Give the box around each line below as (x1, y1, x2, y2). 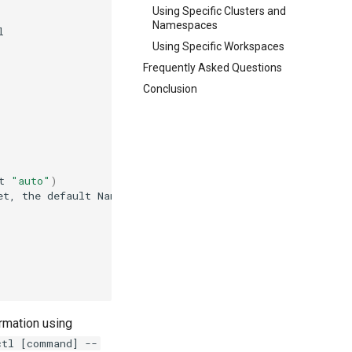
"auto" (11, 173, 51, 188)
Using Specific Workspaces (152, 40, 284, 53)
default (47, 188, 92, 203)
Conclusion (142, 82, 197, 95)
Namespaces (152, 19, 218, 32)
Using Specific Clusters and (152, 5, 286, 18)
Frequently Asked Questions (142, 60, 282, 74)
